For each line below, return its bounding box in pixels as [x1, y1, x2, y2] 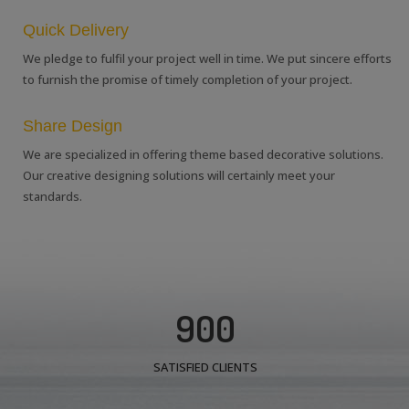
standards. [23, 188, 82, 205]
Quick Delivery [23, 21, 129, 40]
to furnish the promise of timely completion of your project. [23, 71, 352, 89]
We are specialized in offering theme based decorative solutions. [23, 146, 383, 163]
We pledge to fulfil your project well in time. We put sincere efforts [23, 50, 392, 68]
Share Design [23, 117, 122, 136]
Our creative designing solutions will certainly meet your [23, 167, 335, 184]
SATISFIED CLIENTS [152, 359, 257, 376]
